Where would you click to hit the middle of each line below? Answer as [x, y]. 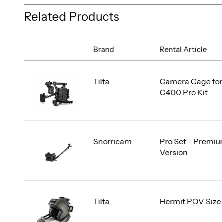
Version [173, 152]
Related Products [71, 16]
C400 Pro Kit [183, 92]
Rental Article [183, 49]
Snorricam [112, 141]
